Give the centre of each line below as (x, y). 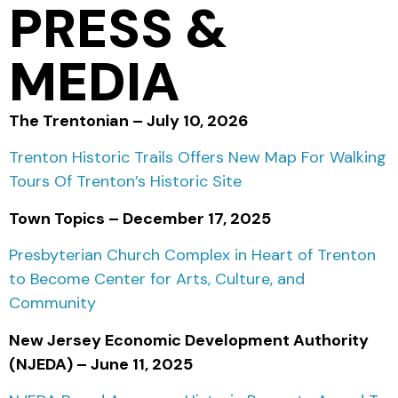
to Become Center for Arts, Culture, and (157, 279)
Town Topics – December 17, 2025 (140, 218)
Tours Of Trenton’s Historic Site (125, 182)
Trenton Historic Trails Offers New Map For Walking (198, 158)
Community (52, 303)
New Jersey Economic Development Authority (189, 340)
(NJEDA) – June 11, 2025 (101, 364)
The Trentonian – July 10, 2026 (129, 121)
